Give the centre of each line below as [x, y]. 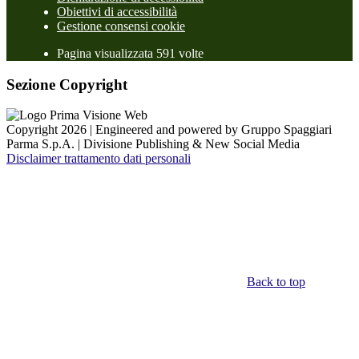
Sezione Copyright [67, 84]
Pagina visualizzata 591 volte [130, 53]
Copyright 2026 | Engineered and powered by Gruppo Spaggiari [169, 130]
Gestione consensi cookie [121, 26]
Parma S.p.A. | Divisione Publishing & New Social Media [153, 144]
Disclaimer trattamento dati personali [99, 159]
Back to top [276, 282]
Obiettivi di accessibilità [117, 12]
